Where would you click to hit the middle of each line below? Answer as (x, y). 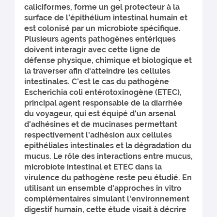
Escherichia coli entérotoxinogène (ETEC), (103, 92)
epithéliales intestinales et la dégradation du (108, 146)
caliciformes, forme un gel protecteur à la (102, 7)
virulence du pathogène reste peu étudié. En (108, 178)
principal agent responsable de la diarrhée (103, 103)
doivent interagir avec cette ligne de (92, 50)
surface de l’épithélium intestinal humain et (106, 18)
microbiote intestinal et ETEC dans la (93, 167)
